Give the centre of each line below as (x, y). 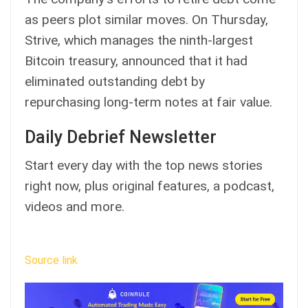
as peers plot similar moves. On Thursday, (146, 19)
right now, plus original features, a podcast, (150, 186)
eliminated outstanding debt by (115, 81)
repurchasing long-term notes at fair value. (148, 102)
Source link (51, 260)
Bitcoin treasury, (73, 60)
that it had (216, 60)
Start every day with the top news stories (144, 165)
